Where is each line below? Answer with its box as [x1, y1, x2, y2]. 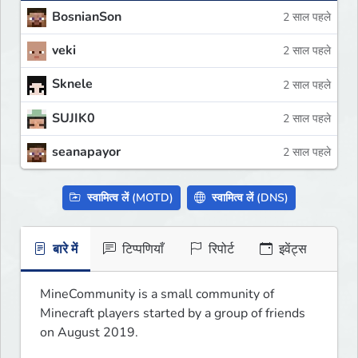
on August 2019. [40, 323, 141, 341]
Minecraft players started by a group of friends [40, 304, 305, 322]
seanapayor [52, 142, 121, 161]
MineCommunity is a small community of [40, 284, 274, 303]
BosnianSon [52, 8, 121, 26]
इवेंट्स [276, 240, 307, 258]
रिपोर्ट [205, 240, 234, 258]
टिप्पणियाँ [119, 240, 164, 258]
